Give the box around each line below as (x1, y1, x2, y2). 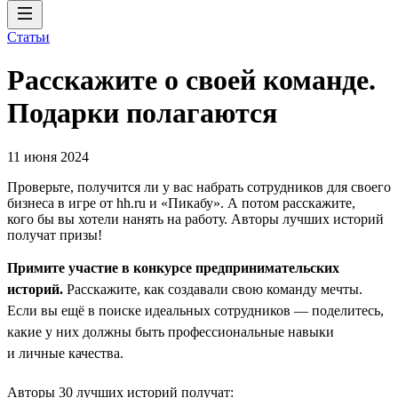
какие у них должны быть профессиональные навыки (7, 323, 334, 339)
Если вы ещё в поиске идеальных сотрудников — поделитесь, (7, 302, 384, 318)
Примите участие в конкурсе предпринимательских (7, 259, 339, 275)
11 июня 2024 (7, 148, 89, 164)
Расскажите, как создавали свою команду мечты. (63, 281, 362, 297)
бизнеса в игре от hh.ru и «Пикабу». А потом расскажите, (7, 195, 355, 211)
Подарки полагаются (7, 97, 277, 130)
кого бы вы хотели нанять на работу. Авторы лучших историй (7, 211, 384, 227)
